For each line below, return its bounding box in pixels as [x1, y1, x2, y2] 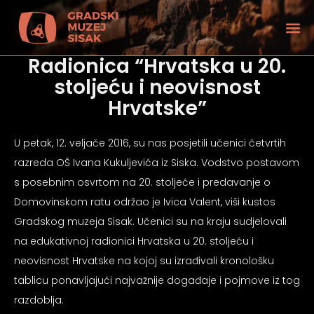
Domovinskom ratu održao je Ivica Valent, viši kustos [14, 195, 275, 209]
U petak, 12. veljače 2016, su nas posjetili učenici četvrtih [14, 136, 286, 150]
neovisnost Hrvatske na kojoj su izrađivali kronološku [14, 254, 274, 268]
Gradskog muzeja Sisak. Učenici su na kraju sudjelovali [14, 214, 287, 228]
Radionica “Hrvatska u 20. [28, 53, 286, 80]
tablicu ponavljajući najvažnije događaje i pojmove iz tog [14, 273, 300, 287]
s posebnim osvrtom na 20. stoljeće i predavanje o [14, 175, 271, 189]
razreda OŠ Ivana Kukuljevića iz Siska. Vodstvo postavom [14, 156, 299, 170]
